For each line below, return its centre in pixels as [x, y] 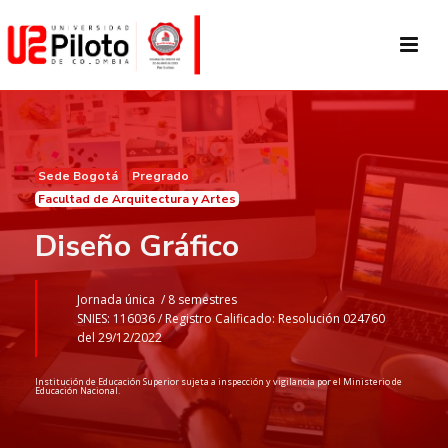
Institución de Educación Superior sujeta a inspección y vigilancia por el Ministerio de [218, 381]
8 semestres [202, 299]
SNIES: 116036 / [121, 318]
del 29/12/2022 [119, 337]
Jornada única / [122, 299]
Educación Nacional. [77, 390]
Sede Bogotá [78, 176]
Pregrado [160, 176]
